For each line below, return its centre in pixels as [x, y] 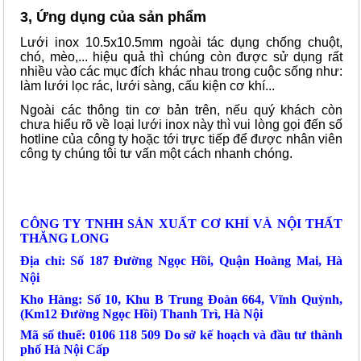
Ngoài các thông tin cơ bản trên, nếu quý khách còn [181, 110]
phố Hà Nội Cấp [65, 349]
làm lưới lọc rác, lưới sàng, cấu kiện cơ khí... [147, 86]
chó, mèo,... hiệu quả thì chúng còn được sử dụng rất [181, 57]
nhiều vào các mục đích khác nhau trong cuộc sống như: [181, 71]
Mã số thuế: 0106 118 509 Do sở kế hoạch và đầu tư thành [181, 335]
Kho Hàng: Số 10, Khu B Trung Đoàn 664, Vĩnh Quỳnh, [181, 299]
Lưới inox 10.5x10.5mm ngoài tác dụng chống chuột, [181, 42]
